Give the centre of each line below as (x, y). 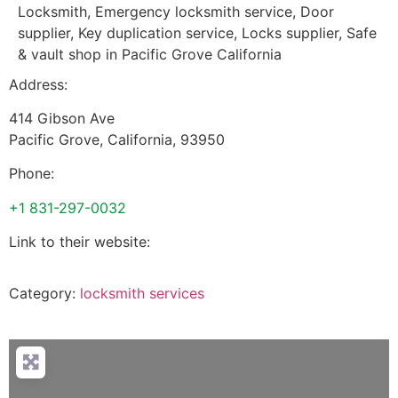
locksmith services (142, 294)
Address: (38, 84)
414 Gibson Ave (62, 118)
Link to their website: (80, 242)
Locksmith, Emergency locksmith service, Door (176, 11)
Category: (44, 294)
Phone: (32, 174)
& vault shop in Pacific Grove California (150, 54)
